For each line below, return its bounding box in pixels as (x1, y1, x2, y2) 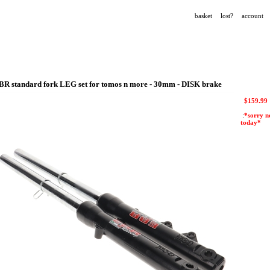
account (241, 12, 263, 19)
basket (194, 12, 212, 19)
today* (240, 119, 261, 126)
